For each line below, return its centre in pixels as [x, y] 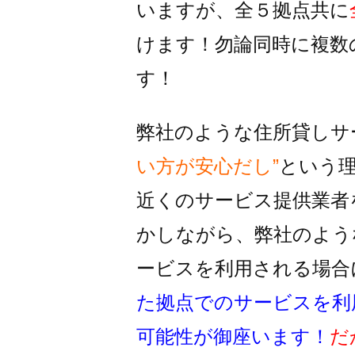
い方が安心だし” [208, 166]
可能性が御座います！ [233, 336]
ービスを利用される [224, 268]
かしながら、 [195, 234]
